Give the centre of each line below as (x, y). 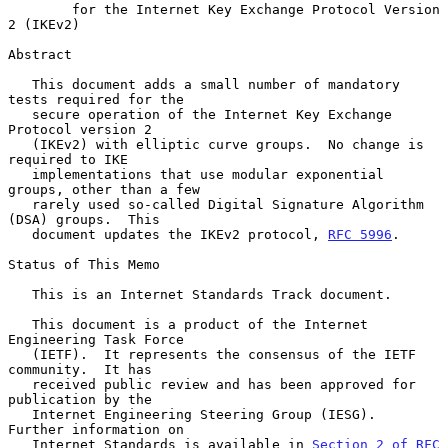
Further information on (96, 429)
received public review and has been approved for (20, 384)
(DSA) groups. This (84, 219)
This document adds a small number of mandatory (20, 84)
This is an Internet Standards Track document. (20, 294)
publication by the (80, 399)
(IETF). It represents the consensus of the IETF (20, 354)
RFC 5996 (360, 234)
